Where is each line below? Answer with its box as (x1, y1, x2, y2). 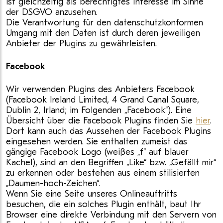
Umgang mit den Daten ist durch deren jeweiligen (6, 28, 200, 38)
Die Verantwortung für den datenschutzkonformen (6, 17, 203, 28)
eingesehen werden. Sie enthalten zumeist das (6, 136, 187, 147)
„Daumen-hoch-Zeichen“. (6, 178, 101, 189)
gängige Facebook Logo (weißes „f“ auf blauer (6, 147, 189, 157)
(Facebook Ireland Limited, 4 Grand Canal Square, (6, 95, 199, 105)
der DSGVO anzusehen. (6, 7, 98, 17)
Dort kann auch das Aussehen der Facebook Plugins (6, 126, 211, 136)
